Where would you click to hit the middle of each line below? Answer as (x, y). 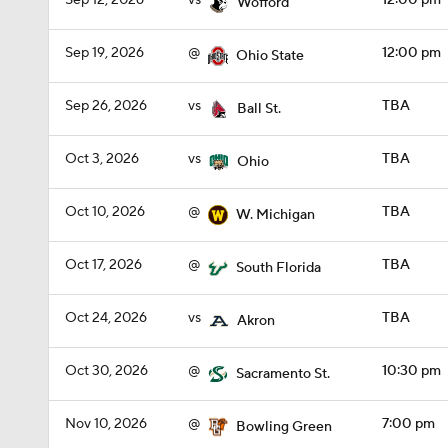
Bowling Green (284, 427)
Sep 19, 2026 (104, 53)
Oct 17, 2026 (103, 265)
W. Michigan (275, 215)
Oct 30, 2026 (106, 371)
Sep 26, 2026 (106, 106)
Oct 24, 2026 (106, 318)
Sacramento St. (283, 374)
